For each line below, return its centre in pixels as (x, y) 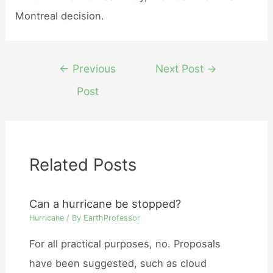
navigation (63, 84)
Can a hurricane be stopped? (105, 203)
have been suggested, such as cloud (118, 263)
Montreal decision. (60, 16)
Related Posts (83, 165)
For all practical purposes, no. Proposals (125, 243)
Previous (93, 68)
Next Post (181, 68)
